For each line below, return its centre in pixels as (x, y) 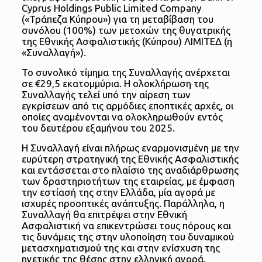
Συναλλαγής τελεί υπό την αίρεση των (106, 95)
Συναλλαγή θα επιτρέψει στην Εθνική (104, 215)
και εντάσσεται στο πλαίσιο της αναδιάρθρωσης (130, 170)
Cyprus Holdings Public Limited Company (111, 8)
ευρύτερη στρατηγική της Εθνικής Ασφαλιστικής (130, 159)
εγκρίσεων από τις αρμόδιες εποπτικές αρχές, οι (127, 106)
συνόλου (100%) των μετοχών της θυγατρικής (126, 30)
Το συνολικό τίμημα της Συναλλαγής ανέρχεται (125, 73)
